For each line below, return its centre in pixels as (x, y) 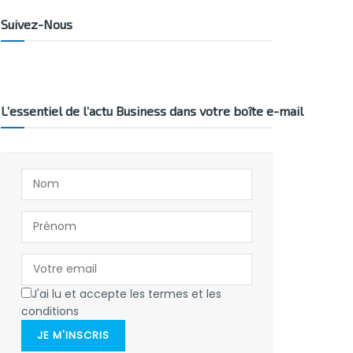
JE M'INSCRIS (73, 335)
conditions (50, 311)
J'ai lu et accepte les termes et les (126, 294)
